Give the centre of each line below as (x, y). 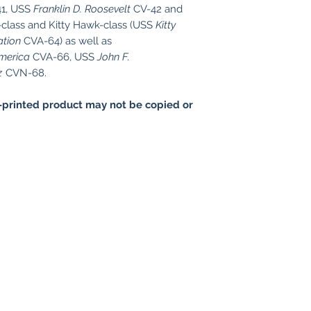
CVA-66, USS (64, 57)
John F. (114, 57)
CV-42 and (157, 9)
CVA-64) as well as (66, 41)
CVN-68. (25, 73)
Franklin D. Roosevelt (82, 9)
